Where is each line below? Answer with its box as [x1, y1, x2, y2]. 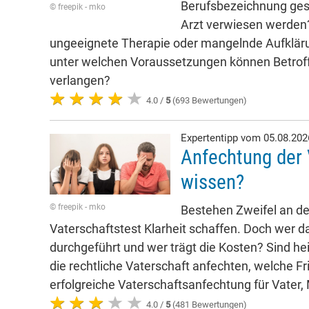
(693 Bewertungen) [170, 95, 247, 106]
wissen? [181, 170, 244, 194]
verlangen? [50, 73, 110, 88]
